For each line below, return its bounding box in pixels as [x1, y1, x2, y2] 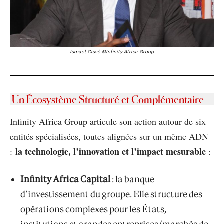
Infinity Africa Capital [20, 173, 110, 184]
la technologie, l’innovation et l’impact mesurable [15, 144, 208, 158]
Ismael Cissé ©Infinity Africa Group [70, 48, 154, 54]
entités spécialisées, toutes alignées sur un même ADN [10, 130, 208, 142]
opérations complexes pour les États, [20, 203, 166, 214]
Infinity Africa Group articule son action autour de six [10, 115, 206, 127]
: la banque [110, 173, 154, 184]
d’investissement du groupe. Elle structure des [20, 188, 202, 199]
